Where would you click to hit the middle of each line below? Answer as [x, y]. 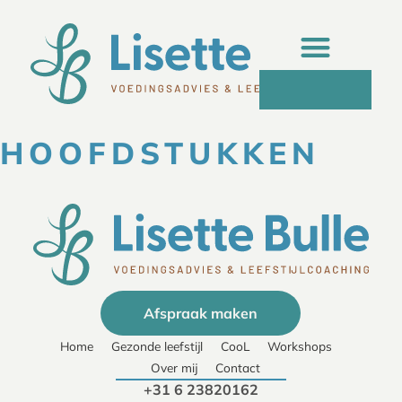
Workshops [300, 345]
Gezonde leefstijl [157, 345]
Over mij [174, 367]
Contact [237, 367]
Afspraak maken [201, 313]
